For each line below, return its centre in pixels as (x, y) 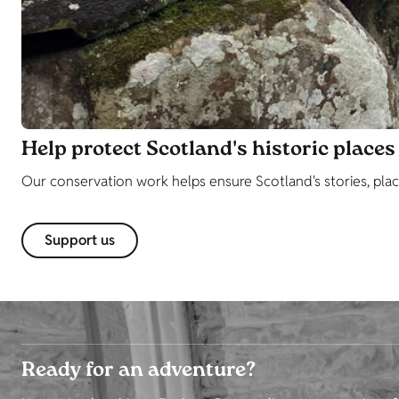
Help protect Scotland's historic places (208, 150)
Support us (80, 240)
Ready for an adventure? (138, 371)
